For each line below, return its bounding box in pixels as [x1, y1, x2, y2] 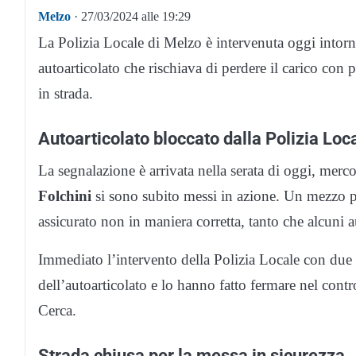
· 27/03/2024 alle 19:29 [71, 10, 191, 24]
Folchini [38, 188, 91, 205]
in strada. [38, 85, 93, 103]
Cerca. [38, 302, 76, 319]
